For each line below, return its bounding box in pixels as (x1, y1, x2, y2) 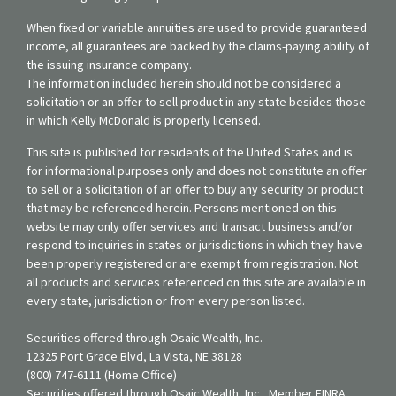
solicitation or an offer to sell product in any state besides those (27, 93, 366, 110)
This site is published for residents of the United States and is (27, 143, 353, 160)
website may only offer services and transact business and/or (27, 217, 354, 234)
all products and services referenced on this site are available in (27, 273, 366, 290)
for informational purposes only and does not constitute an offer (27, 162, 367, 179)
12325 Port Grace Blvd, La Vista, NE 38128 (27, 347, 242, 364)
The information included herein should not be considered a (27, 74, 341, 91)
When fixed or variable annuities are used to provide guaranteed (27, 19, 367, 35)
